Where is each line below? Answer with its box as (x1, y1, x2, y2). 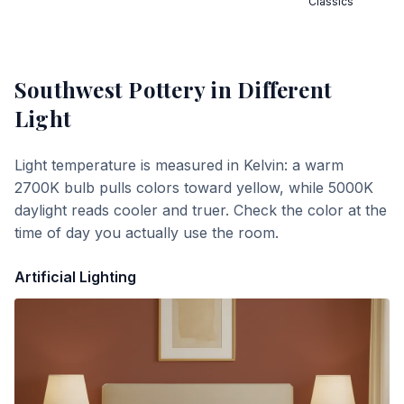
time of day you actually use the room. (14, 224, 279, 242)
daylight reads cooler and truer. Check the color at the (14, 201, 387, 219)
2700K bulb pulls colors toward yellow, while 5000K (14, 179, 373, 197)
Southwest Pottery (14, 75, 206, 104)
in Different (205, 75, 333, 104)
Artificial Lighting (14, 268, 136, 286)
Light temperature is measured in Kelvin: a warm (14, 156, 344, 174)
